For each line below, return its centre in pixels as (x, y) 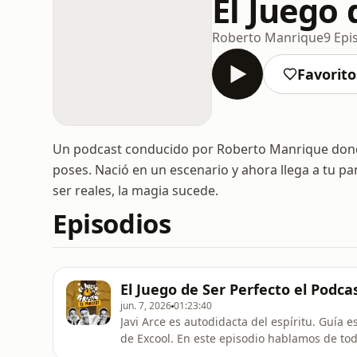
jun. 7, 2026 (146, 306)
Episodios (112, 224)
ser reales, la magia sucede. (135, 190)
